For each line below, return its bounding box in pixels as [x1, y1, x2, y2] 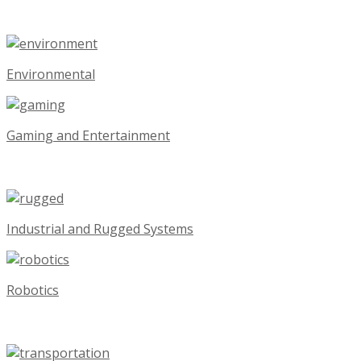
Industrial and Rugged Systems [6, 219, 193, 238]
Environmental [6, 64, 95, 83]
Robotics [6, 280, 59, 299]
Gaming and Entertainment [6, 126, 170, 144]
